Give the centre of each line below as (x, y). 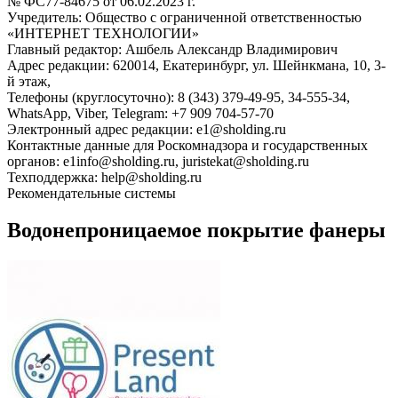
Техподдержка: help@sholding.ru (104, 177)
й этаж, (29, 81)
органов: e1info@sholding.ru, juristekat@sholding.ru (158, 161)
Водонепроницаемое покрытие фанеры (196, 231)
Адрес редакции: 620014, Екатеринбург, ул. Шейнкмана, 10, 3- (196, 65)
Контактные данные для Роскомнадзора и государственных (187, 145)
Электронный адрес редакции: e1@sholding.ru (147, 129)
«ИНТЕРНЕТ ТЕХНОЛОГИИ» (103, 33)
